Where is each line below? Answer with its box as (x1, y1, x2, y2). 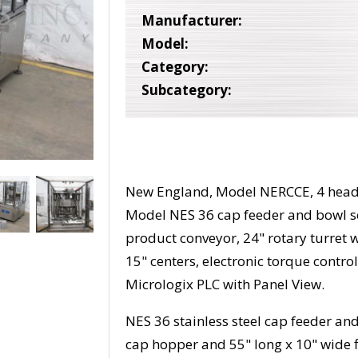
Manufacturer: (141, 11, 243, 30)
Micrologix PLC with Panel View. (125, 275, 325, 294)
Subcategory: (141, 81, 233, 100)
